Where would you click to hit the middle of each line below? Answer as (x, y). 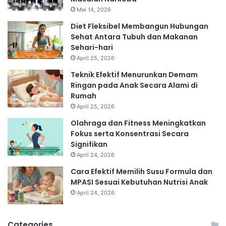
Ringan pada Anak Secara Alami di (134, 86)
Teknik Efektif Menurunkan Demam (134, 75)
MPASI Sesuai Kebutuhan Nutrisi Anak (139, 182)
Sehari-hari (92, 48)
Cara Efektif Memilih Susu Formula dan (142, 172)
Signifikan (89, 145)
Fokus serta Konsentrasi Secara (130, 134)
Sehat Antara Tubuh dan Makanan (134, 37)
